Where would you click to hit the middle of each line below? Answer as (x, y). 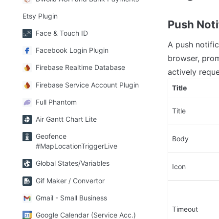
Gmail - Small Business (71, 197)
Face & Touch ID (62, 33)
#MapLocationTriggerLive (77, 146)
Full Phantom (56, 102)
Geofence (51, 136)
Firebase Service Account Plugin (87, 85)
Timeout (185, 209)
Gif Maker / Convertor (70, 180)
